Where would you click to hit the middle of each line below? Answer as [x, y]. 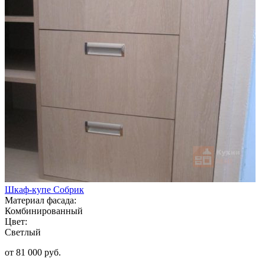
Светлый [23, 232]
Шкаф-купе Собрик [44, 189]
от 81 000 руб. [33, 252]
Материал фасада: [41, 200]
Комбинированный [44, 211]
